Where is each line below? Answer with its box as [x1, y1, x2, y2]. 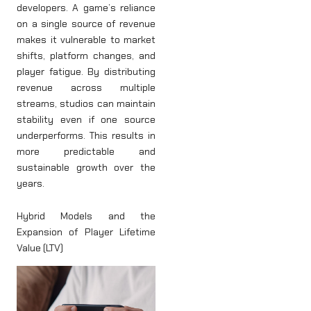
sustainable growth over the [17, 160, 155, 174]
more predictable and [17, 144, 155, 158]
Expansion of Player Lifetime [17, 226, 155, 239]
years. [17, 176, 44, 190]
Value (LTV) [17, 242, 63, 255]
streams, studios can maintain [17, 96, 155, 110]
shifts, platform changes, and [17, 49, 155, 62]
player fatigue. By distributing [17, 65, 155, 78]
